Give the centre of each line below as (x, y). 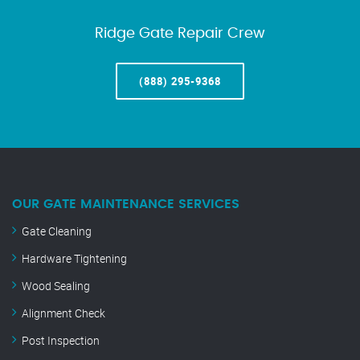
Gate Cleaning (57, 231)
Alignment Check (63, 313)
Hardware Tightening (74, 259)
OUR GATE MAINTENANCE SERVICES (126, 205)
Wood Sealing (56, 286)
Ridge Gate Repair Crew (180, 34)
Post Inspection (61, 341)
